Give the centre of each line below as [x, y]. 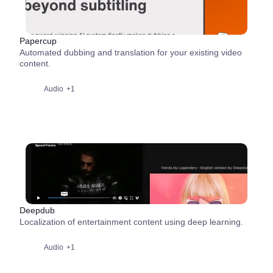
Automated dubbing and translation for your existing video [131, 52]
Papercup [38, 41]
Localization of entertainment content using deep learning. [131, 222]
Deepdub [37, 210]
